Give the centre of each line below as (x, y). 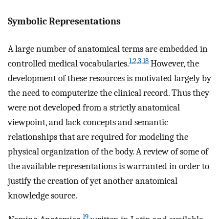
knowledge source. (43, 196)
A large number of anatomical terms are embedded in (108, 49)
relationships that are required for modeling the (98, 137)
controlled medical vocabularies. (68, 64)
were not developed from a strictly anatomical (94, 108)
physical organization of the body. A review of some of (108, 152)
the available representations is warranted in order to (109, 166)
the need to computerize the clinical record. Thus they (109, 93)
